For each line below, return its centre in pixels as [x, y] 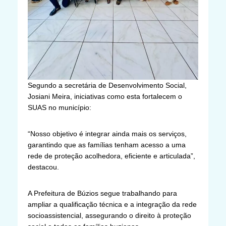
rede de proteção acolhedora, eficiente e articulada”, [111, 156]
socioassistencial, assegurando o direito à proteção [109, 216]
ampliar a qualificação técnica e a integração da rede [112, 205]
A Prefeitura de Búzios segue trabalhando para [102, 193]
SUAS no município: [60, 108]
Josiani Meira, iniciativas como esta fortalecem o [105, 97]
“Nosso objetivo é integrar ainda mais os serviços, [107, 134]
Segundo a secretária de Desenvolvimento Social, [107, 86]
